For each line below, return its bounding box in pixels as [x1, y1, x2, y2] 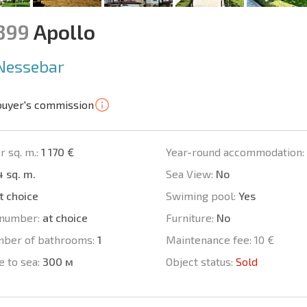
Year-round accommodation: [165, 145, 304, 159]
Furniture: [165, 211, 214, 225]
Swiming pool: [165, 189, 236, 203]
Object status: [165, 255, 233, 269]
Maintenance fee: [165, 233, 251, 247]
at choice [40, 211, 88, 225]
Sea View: [165, 167, 213, 181]
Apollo [29, 19, 95, 45]
